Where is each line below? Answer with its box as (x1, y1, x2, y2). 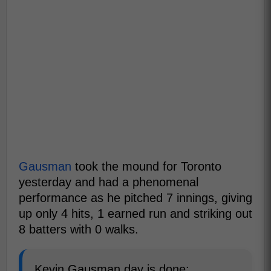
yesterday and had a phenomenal (19, 175, 198, 189)
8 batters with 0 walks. (19, 223, 139, 236)
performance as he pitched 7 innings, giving (19, 191, 252, 204)
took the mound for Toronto (71, 160, 221, 173)
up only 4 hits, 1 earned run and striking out (19, 207, 252, 220)
